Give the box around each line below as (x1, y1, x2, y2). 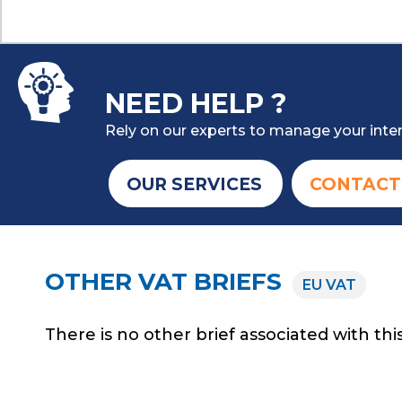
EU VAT (302, 275, 356, 293)
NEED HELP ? (105, 86, 288, 120)
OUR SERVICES (126, 173, 262, 195)
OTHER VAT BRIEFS (45, 267, 288, 296)
